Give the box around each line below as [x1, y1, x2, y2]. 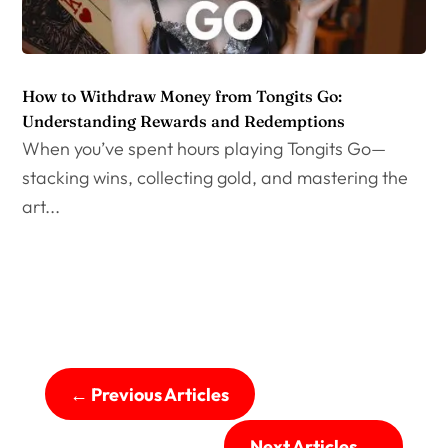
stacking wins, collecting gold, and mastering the [22, 166, 409, 190]
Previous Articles [91, 382, 230, 406]
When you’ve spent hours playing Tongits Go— [22, 137, 387, 161]
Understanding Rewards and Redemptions [22, 111, 346, 132]
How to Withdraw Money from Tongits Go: [22, 86, 343, 107]
